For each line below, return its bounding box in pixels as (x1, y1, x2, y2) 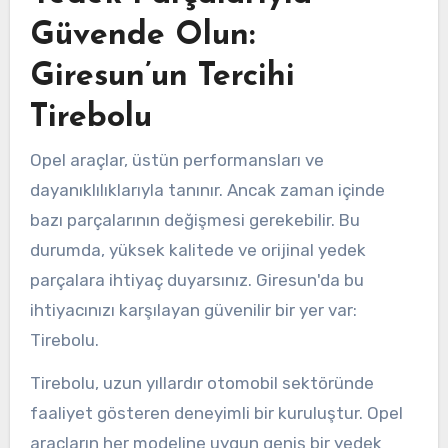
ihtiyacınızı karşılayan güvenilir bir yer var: (29, 300, 357, 321)
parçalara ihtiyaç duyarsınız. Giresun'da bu (29, 270, 364, 291)
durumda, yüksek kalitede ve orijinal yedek (29, 240, 366, 261)
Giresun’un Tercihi (29, 61, 295, 94)
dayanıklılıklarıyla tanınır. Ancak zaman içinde (29, 180, 385, 201)
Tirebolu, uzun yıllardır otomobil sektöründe (29, 373, 374, 394)
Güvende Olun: (29, 20, 255, 53)
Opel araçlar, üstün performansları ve (29, 150, 324, 171)
